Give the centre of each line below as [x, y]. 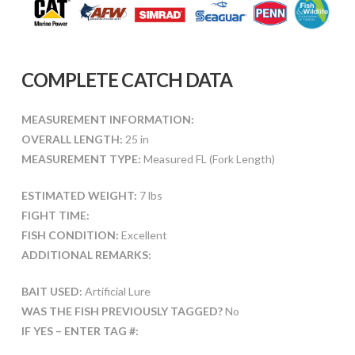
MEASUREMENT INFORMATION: [107, 120]
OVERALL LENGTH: [72, 139]
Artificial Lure [116, 292]
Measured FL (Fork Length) [208, 159]
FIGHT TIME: [55, 216]
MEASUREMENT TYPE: [81, 159]
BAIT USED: [52, 292]
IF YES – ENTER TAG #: [80, 331]
